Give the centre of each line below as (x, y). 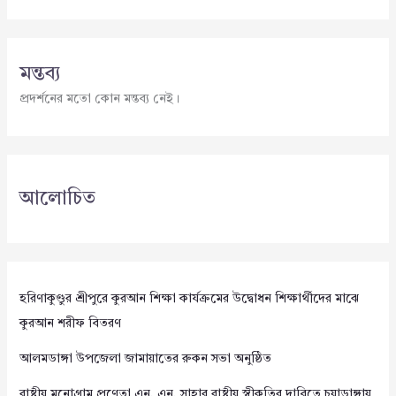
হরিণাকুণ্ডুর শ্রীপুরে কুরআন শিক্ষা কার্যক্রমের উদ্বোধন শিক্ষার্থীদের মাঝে (189, 299)
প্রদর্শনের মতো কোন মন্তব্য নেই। (99, 99)
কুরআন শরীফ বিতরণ (70, 324)
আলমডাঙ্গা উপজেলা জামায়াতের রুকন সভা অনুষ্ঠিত (145, 359)
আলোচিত (57, 199)
